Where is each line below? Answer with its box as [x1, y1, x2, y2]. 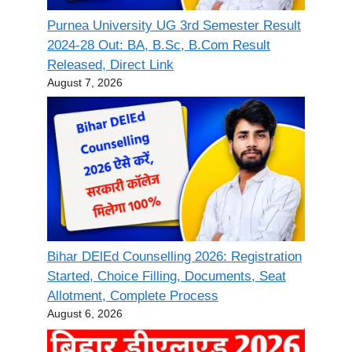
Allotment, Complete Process [47, 288, 218, 304]
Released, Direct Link [47, 57, 174, 72]
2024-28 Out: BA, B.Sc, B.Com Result [47, 37, 270, 53]
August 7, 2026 [47, 75, 123, 89]
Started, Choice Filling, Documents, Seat [47, 269, 286, 284]
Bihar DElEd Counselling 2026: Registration [47, 249, 302, 265]
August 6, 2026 [47, 307, 123, 321]
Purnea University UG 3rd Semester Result [47, 17, 301, 33]
